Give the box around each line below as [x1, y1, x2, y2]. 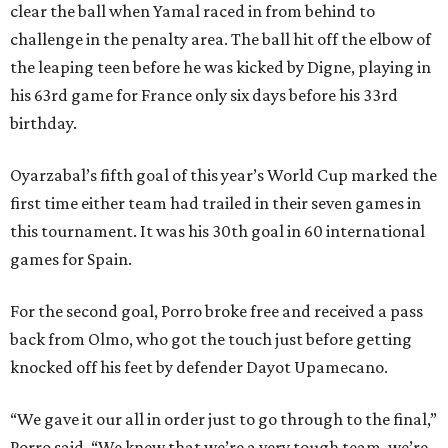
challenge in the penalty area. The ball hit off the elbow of [10, 29, 431, 50]
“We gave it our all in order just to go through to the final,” [10, 409, 437, 430]
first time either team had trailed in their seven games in [10, 193, 421, 214]
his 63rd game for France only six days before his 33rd [10, 85, 398, 106]
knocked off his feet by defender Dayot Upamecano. [10, 357, 388, 378]
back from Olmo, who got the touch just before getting [10, 329, 412, 350]
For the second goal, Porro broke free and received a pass [10, 301, 423, 322]
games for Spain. [10, 249, 132, 270]
